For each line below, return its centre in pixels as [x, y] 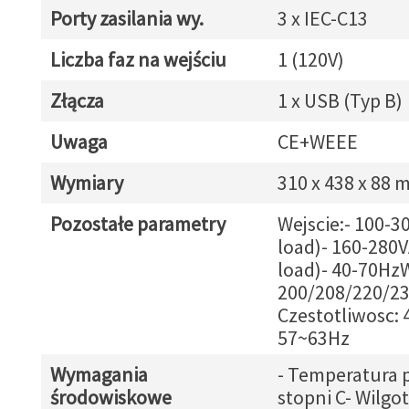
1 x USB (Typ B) [340, 100]
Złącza [77, 100]
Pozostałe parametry [137, 224]
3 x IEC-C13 [322, 18]
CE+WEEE [317, 142]
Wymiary [86, 183]
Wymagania [99, 374]
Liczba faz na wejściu [138, 59]
